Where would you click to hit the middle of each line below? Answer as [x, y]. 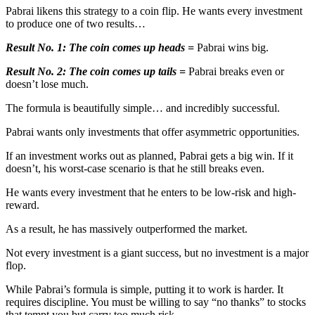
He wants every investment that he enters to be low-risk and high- [151, 192]
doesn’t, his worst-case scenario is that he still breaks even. [135, 168]
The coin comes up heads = [131, 47]
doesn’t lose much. [47, 84]
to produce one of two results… [76, 23]
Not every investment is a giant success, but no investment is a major [157, 252]
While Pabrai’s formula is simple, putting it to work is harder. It [144, 289]
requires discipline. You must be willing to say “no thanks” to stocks [156, 302]
